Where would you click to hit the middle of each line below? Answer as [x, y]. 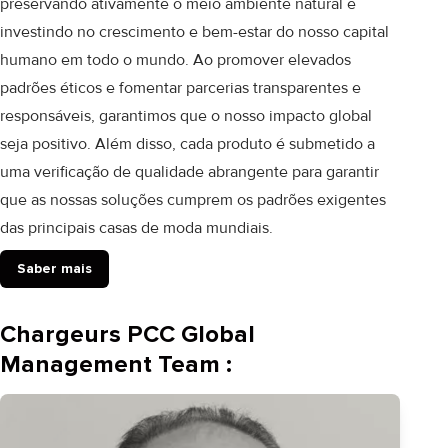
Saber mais [54, 268]
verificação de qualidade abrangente [161, 172]
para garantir [333, 172]
